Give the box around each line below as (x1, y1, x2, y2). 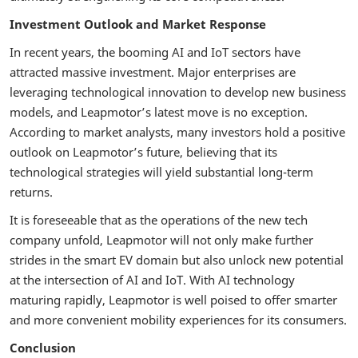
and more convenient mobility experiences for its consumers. (10, 312, 347, 328)
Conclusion (10, 340, 76, 356)
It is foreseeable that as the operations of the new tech (10, 212, 308, 228)
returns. (10, 184, 53, 200)
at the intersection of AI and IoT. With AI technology (10, 272, 295, 288)
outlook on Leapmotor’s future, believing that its (10, 144, 277, 160)
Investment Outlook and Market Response (10, 16, 266, 32)
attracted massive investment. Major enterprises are (10, 64, 296, 80)
